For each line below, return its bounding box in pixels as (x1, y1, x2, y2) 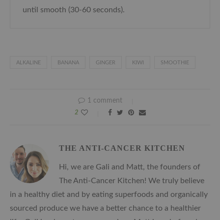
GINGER (96, 60, 115, 66)
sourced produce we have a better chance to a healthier (10, 204, 201, 213)
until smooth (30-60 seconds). (23, 6, 125, 14)
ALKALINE (16, 60, 41, 66)
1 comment (87, 97, 122, 105)
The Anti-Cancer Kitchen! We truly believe (59, 177, 204, 185)
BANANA (57, 60, 79, 66)
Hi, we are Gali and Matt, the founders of (59, 163, 200, 171)
